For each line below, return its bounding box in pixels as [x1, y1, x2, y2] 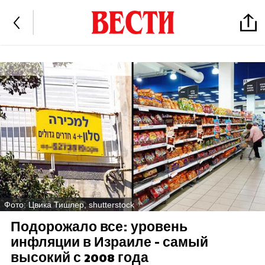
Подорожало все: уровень [10, 218, 188, 236]
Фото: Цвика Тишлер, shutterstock [4, 199, 134, 209]
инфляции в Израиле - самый [10, 234, 208, 251]
